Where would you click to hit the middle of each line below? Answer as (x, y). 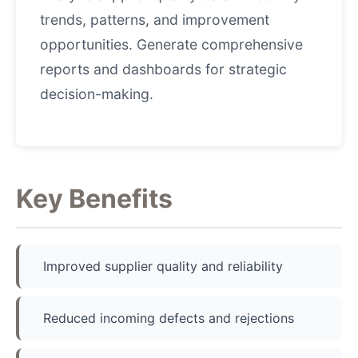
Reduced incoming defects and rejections (169, 318)
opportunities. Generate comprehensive (171, 44)
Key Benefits (94, 199)
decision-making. (97, 94)
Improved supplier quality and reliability (163, 266)
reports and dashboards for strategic (163, 69)
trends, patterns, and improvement (155, 20)
